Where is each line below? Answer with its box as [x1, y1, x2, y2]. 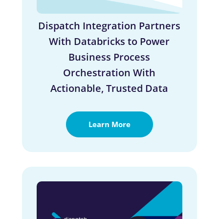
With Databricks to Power [49, 35, 170, 48]
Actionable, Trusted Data [50, 82, 169, 95]
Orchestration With [63, 66, 156, 80]
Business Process [68, 50, 151, 64]
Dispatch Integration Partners [38, 19, 181, 33]
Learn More [88, 119, 131, 130]
